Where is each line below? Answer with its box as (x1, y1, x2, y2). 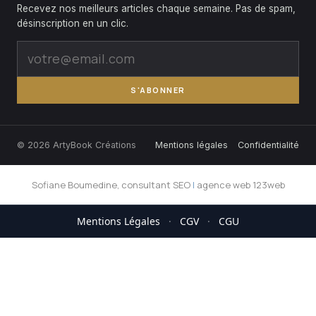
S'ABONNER (130, 84, 186, 95)
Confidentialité (238, 139, 299, 150)
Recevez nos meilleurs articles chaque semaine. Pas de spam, (17, 2, 296, 14)
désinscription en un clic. (17, 17, 128, 29)
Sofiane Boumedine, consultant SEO (31, 178, 190, 191)
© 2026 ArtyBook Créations (17, 139, 136, 150)
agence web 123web (196, 178, 285, 191)
